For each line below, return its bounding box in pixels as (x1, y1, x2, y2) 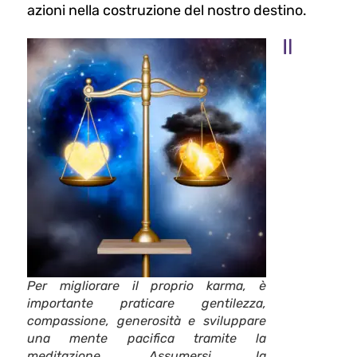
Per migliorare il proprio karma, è (27, 278, 266, 294)
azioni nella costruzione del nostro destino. (27, 2, 307, 20)
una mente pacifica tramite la (27, 331, 266, 347)
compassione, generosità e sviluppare (27, 313, 266, 329)
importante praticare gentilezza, (27, 296, 266, 312)
